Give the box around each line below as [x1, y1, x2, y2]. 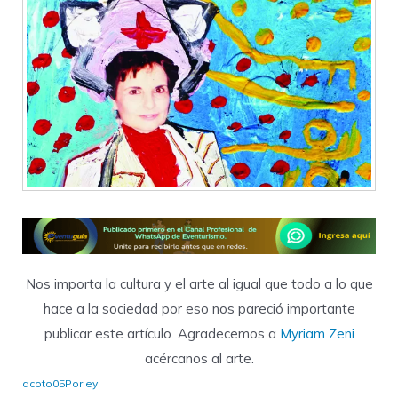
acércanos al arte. [144, 350, 254, 368]
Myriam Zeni [279, 325, 354, 343]
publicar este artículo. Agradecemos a [44, 325, 280, 343]
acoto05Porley [22, 377, 98, 391]
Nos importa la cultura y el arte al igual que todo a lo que [25, 275, 373, 293]
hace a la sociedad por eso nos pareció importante [43, 300, 355, 318]
